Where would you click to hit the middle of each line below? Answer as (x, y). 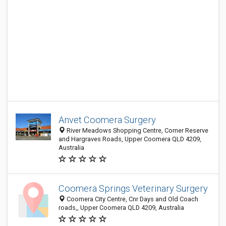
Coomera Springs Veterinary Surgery (133, 188)
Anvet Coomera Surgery (107, 120)
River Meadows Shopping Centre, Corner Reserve (137, 130)
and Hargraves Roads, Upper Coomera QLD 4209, (130, 139)
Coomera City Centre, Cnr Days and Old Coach (132, 199)
